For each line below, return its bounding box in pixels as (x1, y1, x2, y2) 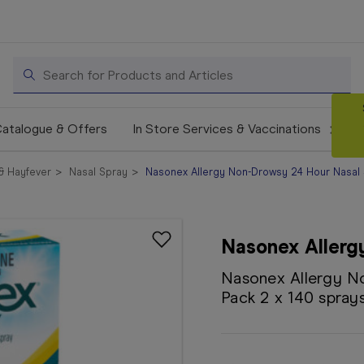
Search (13, 58, 54, 74)
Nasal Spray (68, 166, 128, 178)
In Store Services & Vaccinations (133, 121, 324, 136)
